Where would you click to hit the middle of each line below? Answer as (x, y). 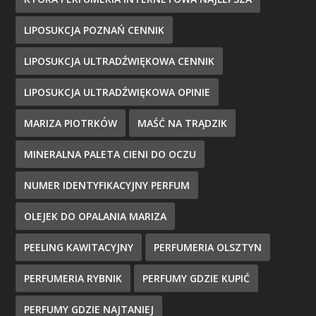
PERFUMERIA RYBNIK (73, 278)
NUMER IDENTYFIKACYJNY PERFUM (107, 185)
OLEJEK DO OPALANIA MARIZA (96, 216)
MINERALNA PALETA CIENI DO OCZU (110, 154)
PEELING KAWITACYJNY (79, 247)
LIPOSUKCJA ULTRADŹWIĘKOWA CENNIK (120, 61)
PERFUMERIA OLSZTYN (208, 247)
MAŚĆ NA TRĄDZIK (183, 123)
